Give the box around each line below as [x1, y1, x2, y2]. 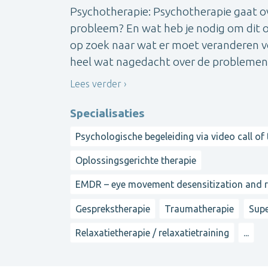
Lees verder [70, 78, 121, 90]
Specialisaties [70, 106, 145, 120]
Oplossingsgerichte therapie [75, 155, 196, 166]
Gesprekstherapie [75, 203, 150, 214]
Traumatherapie [165, 203, 234, 214]
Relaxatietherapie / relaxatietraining [75, 227, 229, 239]
